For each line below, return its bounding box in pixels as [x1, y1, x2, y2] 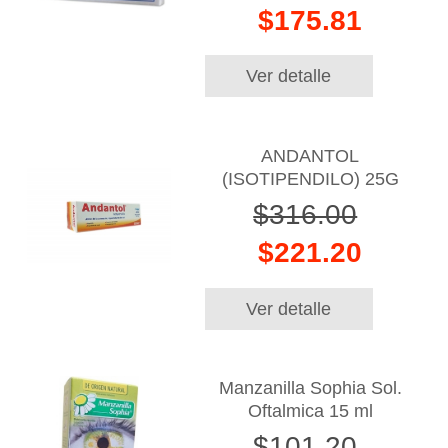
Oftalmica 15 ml [247, 401, 373, 422]
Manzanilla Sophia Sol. [218, 378, 402, 399]
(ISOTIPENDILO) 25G [221, 168, 399, 189]
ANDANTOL [261, 145, 360, 166]
